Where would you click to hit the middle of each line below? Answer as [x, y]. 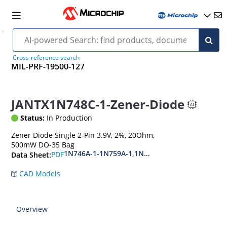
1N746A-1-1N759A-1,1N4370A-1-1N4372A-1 [138, 153]
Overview [32, 209]
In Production [69, 118]
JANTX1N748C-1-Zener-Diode [98, 104]
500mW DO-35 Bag [43, 144]
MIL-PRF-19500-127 [48, 67]
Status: [33, 118]
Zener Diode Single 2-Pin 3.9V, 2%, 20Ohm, [83, 135]
